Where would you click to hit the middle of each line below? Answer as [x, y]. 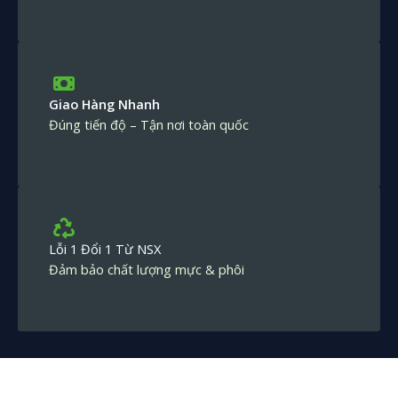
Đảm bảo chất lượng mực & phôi [147, 269]
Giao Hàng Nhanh [104, 103]
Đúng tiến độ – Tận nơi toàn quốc [149, 124]
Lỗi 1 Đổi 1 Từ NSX [105, 248]
